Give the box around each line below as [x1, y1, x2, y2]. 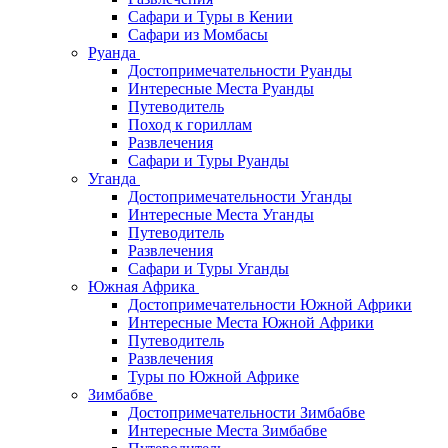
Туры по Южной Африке [128, 368, 299, 385]
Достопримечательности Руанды [128, 62, 352, 79]
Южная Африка [88, 278, 195, 295]
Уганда [88, 170, 136, 187]
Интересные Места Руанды [128, 80, 314, 97]
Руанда [88, 44, 136, 61]
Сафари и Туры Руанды [128, 152, 289, 169]
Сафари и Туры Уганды [128, 260, 289, 277]
